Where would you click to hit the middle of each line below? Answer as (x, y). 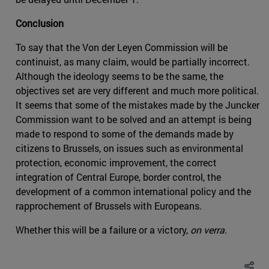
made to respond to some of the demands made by (125, 133)
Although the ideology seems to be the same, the (119, 76)
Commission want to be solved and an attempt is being (134, 119)
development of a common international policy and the (133, 191)
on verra (207, 229)
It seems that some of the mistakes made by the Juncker (138, 104)
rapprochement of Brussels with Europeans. (109, 205)
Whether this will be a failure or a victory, (103, 229)
